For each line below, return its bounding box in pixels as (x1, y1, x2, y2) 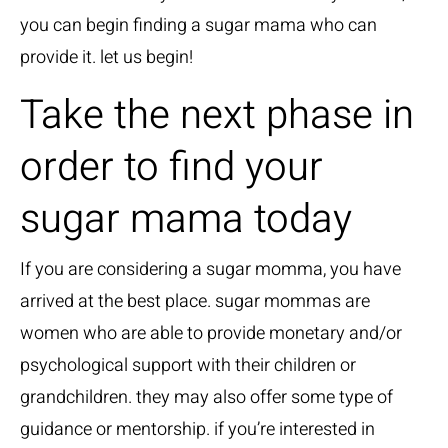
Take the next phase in (20, 86, 414, 145)
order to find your (20, 138, 323, 197)
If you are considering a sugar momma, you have (20, 256, 401, 283)
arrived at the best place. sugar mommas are (20, 288, 370, 315)
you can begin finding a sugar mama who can (20, 12, 377, 39)
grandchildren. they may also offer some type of (20, 384, 393, 411)
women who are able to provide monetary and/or (20, 320, 402, 347)
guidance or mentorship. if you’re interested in (20, 416, 375, 443)
